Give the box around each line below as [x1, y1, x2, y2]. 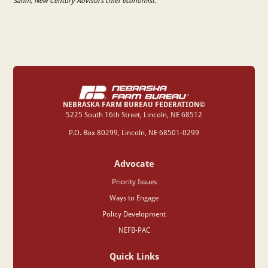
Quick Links [109, 249, 159, 262]
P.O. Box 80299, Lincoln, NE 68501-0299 [69, 128, 199, 138]
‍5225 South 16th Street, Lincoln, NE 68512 [66, 109, 202, 119]
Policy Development [102, 209, 166, 218]
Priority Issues [111, 177, 157, 187]
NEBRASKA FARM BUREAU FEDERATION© [63, 99, 205, 109]
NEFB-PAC [118, 225, 150, 234]
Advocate [114, 157, 154, 170]
